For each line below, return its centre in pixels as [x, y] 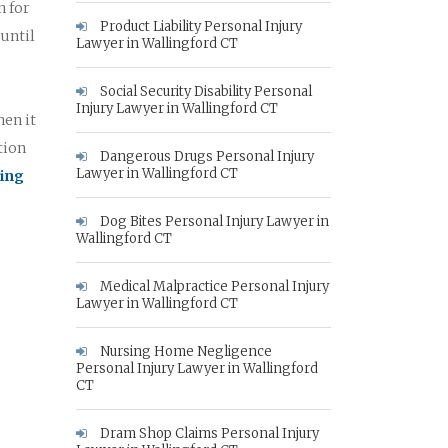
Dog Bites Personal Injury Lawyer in [213, 221]
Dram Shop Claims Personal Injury [208, 433]
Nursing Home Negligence [184, 351]
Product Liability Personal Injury [199, 26]
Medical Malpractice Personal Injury [213, 286]
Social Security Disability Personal [204, 91]
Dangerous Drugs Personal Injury [205, 156]
